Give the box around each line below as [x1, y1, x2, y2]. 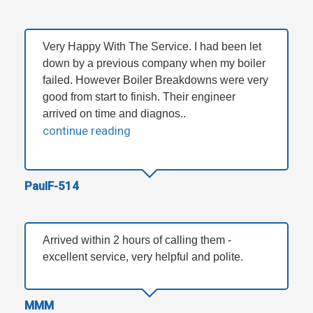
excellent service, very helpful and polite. [43, 250, 243, 263]
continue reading [43, 123, 131, 138]
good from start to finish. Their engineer [43, 90, 235, 103]
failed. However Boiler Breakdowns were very [43, 73, 268, 86]
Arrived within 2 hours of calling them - [43, 233, 231, 246]
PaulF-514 [24, 178, 79, 193]
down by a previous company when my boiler [43, 57, 265, 69]
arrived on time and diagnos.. [43, 107, 186, 119]
